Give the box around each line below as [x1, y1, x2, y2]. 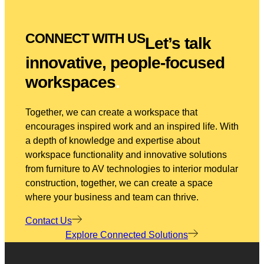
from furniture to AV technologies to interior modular [25, 164, 238, 174]
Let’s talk [144, 34, 211, 53]
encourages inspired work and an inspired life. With [25, 121, 239, 132]
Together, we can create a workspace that [25, 107, 197, 118]
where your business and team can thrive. [25, 192, 199, 203]
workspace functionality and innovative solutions [25, 150, 227, 160]
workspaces [25, 73, 115, 92]
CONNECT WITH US [25, 30, 145, 46]
